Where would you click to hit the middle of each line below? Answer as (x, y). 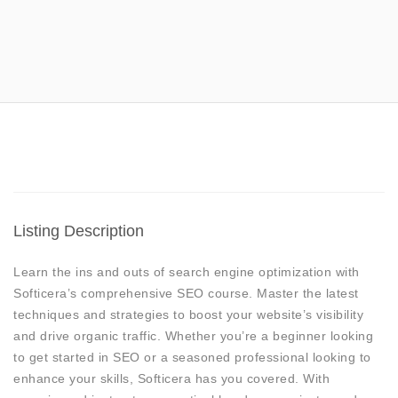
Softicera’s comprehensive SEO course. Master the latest (186, 293)
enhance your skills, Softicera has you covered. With (171, 378)
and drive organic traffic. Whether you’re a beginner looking (193, 335)
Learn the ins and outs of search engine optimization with (187, 271)
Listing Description (79, 231)
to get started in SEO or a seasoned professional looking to (192, 357)
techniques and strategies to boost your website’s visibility (188, 314)
